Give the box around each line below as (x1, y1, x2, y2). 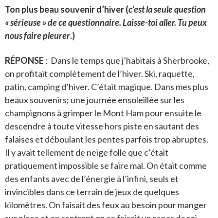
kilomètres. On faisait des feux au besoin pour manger (5, 199, 207, 210)
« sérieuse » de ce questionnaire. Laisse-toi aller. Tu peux (5, 17, 207, 28)
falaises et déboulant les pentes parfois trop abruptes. (5, 133, 208, 145)
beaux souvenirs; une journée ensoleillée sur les (5, 94, 184, 105)
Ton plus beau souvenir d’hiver (5, 3, 124, 15)
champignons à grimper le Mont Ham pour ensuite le (5, 107, 201, 118)
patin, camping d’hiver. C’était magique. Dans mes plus (5, 81, 208, 92)
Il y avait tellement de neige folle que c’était (5, 146, 168, 158)
